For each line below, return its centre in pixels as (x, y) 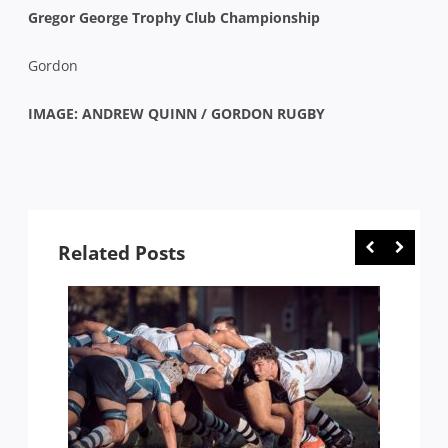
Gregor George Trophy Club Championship (174, 17)
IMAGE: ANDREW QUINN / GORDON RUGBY (176, 113)
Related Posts (121, 252)
